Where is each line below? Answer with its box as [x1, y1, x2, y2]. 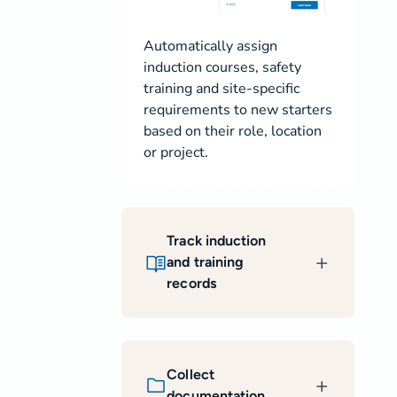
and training [167, 253, 244, 271]
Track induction [167, 232, 266, 250]
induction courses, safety [143, 58, 301, 78]
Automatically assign [143, 36, 277, 57]
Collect [167, 365, 214, 383]
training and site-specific [143, 79, 300, 99]
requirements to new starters [143, 100, 332, 121]
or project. [143, 143, 208, 163]
